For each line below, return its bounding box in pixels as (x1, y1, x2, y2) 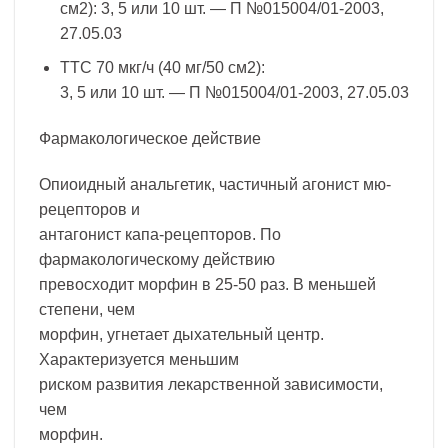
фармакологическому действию (39, 250, 275, 268)
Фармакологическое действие (39, 130, 261, 148)
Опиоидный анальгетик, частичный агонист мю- (39, 175, 391, 193)
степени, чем (39, 300, 135, 318)
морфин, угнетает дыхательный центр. (39, 325, 324, 343)
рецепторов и (39, 200, 140, 218)
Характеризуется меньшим (39, 350, 239, 368)
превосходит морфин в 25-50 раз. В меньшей (39, 275, 376, 293)
